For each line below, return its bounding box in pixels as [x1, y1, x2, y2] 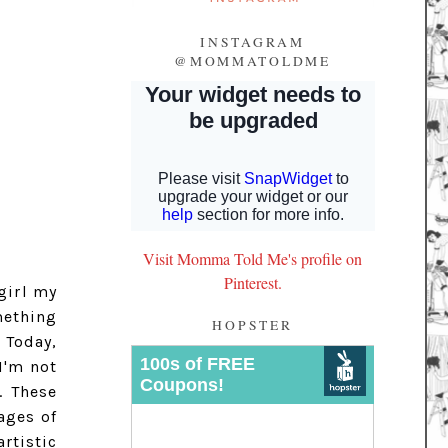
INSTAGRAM [200, 32, 305, 51]
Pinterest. [223, 272, 282, 294]
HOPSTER [212, 315, 293, 334]
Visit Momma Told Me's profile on [143, 248, 362, 270]
